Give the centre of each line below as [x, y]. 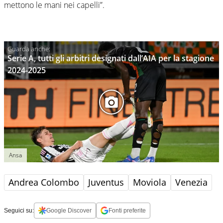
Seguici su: [19, 211]
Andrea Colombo [44, 182]
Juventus [106, 182]
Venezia [191, 182]
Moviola [150, 182]
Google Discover [69, 211]
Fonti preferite [127, 211]
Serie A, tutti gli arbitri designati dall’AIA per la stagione [111, 58]
